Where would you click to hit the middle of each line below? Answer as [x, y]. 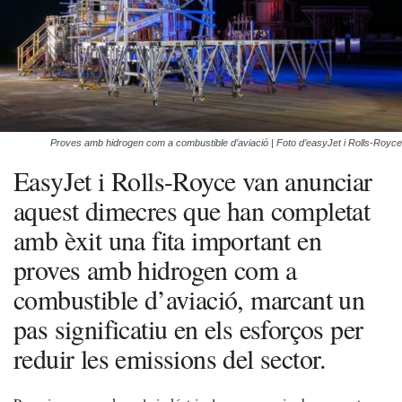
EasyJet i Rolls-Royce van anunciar [193, 180]
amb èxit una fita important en [167, 239]
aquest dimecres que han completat [192, 210]
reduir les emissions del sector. [170, 358]
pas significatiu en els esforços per [188, 328]
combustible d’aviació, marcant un [189, 298]
